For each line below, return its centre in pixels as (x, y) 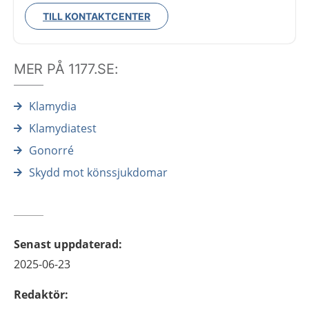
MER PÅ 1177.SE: (66, 69)
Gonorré (51, 151)
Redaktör (39, 295)
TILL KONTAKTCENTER (97, 17)
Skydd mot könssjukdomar (98, 173)
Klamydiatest (63, 129)
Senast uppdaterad (66, 245)
